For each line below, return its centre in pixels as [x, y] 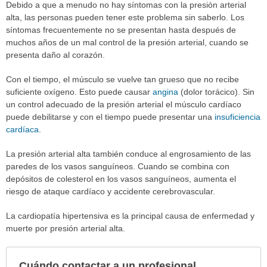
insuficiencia [237, 117]
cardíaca [22, 129]
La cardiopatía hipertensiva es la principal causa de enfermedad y [130, 215]
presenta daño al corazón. [55, 55]
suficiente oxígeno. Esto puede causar [79, 91]
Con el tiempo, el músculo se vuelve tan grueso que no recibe [122, 79]
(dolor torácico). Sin [216, 91]
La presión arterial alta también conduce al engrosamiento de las [128, 153]
